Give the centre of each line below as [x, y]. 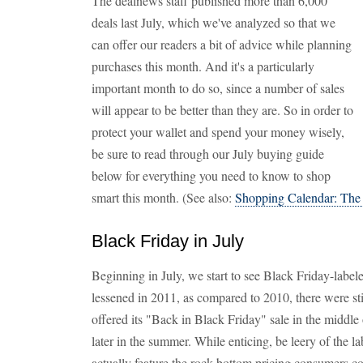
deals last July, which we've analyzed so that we [214, 22]
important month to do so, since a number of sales [218, 88]
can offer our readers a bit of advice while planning [222, 44]
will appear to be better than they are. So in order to [222, 110]
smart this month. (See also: [163, 197]
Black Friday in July [168, 241]
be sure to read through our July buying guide [208, 154]
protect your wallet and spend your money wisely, [218, 132]
